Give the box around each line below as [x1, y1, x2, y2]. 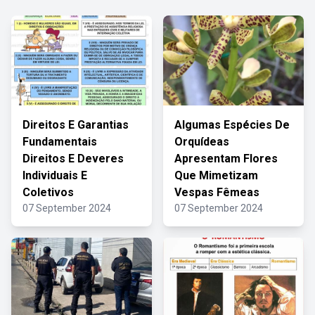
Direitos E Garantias [22, 118, 129, 131]
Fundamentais [22, 135, 97, 148]
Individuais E [22, 169, 87, 182]
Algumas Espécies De [174, 118, 290, 131]
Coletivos [22, 186, 74, 199]
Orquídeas [174, 135, 229, 148]
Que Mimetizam [174, 169, 258, 182]
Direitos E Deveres [22, 152, 124, 165]
